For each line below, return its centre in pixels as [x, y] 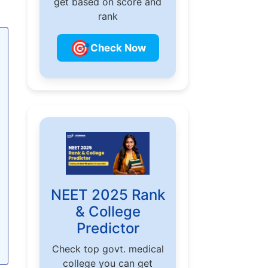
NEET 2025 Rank [108, 194]
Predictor [108, 228]
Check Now [118, 48]
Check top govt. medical [108, 249]
